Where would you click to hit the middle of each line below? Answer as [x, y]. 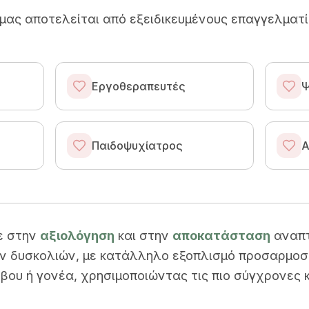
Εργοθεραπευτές [139, 86]
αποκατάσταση [221, 236]
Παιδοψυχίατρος [137, 146]
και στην [142, 236]
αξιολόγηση [77, 236]
